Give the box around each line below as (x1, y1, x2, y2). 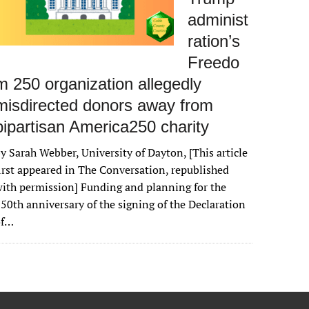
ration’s (188, 32, 241, 50)
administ (188, 10, 249, 29)
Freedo (188, 53, 240, 72)
